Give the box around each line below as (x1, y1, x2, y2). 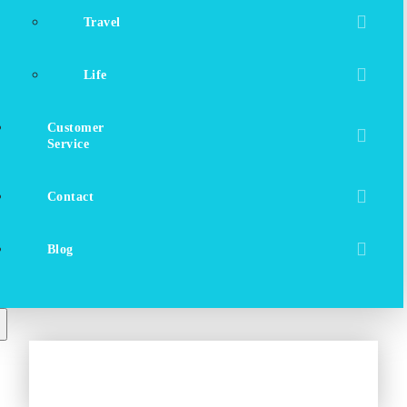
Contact (47, 190, 94, 204)
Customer (47, 121, 104, 135)
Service (47, 137, 90, 152)
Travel (84, 15, 121, 30)
